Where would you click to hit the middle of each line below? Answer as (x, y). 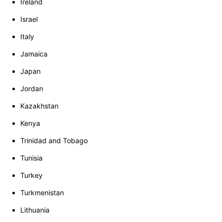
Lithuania (35, 210)
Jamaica (34, 54)
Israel (29, 19)
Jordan (32, 89)
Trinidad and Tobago (54, 141)
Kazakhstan (39, 106)
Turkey (31, 175)
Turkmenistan (42, 193)
